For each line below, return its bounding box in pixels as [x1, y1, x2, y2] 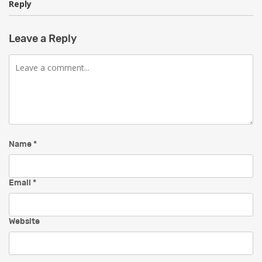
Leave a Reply [9, 34, 77, 45]
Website [9, 217, 40, 226]
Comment [8, 54, 47, 63]
